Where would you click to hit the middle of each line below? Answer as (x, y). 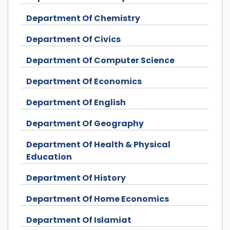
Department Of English (76, 102)
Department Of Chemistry (83, 18)
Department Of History (76, 178)
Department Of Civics (73, 39)
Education (49, 157)
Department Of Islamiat (79, 220)
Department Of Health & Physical (98, 144)
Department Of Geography (85, 123)
